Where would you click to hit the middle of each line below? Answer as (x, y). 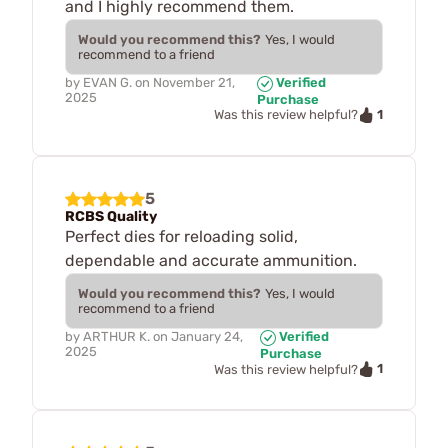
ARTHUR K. (116, 337)
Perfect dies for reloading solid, (181, 237)
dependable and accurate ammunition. (211, 261)
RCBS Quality (111, 217)
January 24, (207, 337)
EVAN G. (107, 82)
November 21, (194, 82)
